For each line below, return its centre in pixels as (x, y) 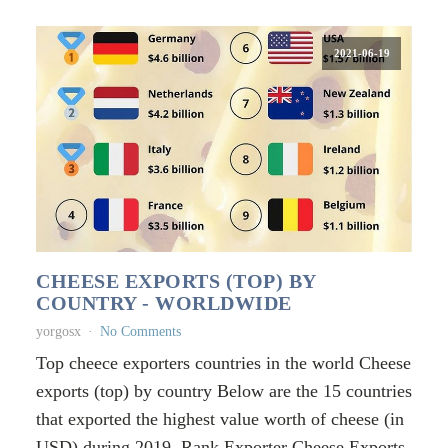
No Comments (140, 331)
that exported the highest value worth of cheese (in (220, 418)
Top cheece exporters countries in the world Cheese (223, 362)
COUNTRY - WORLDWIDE (164, 302)
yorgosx (58, 331)
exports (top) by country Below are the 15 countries (224, 390)
